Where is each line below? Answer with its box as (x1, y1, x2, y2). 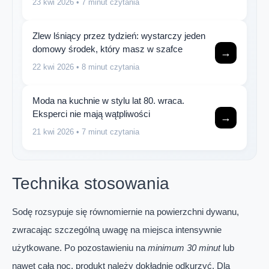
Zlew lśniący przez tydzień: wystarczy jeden (32, 30, 205, 41)
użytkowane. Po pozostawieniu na (12, 243, 148, 253)
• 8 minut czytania (74, 62, 139, 71)
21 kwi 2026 (32, 127, 74, 136)
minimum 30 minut (148, 243, 220, 253)
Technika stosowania (12, 174, 169, 193)
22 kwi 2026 (32, 62, 74, 71)
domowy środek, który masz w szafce (32, 43, 183, 54)
